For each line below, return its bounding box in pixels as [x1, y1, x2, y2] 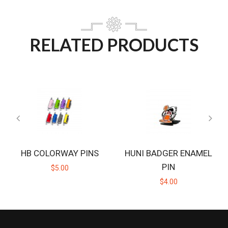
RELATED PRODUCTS [30, 34, 198, 55]
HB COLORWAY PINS [20, 148, 99, 158]
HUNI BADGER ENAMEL [125, 148, 212, 158]
